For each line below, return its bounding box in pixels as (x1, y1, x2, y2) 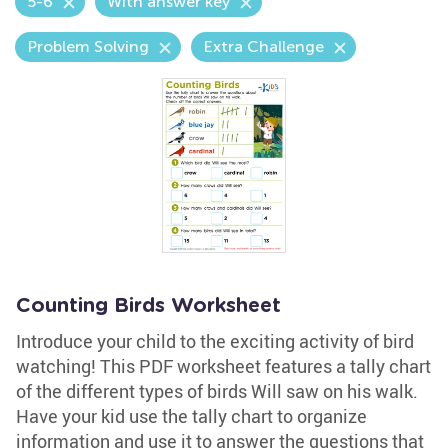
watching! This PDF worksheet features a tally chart (16, 354, 431, 378)
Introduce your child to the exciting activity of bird (16, 329, 414, 353)
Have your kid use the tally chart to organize (16, 404, 367, 428)
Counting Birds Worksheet (16, 296, 281, 316)
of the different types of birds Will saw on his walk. (16, 379, 418, 403)
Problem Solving (27, 37, 149, 56)
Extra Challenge (203, 37, 324, 56)
